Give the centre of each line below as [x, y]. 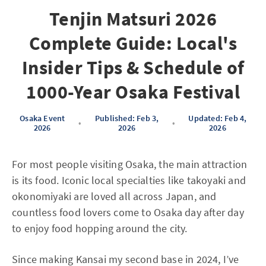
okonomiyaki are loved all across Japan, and [114, 196]
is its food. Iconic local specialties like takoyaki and [129, 180]
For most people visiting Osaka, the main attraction [130, 164]
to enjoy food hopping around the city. [100, 228]
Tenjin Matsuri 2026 [133, 19]
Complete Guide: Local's [133, 43]
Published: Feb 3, [127, 118]
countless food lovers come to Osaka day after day [128, 212]
